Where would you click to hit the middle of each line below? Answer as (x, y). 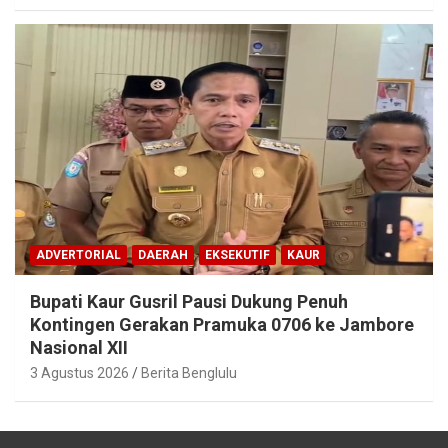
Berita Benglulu (189, 373)
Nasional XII (79, 348)
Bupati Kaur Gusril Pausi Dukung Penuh (189, 302)
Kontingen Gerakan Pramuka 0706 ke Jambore (222, 325)
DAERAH (163, 255)
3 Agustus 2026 (79, 373)
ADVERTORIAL (78, 255)
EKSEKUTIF (237, 255)
